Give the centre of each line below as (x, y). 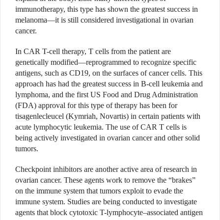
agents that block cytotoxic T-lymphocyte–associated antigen (109, 213)
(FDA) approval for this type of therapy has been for (96, 106)
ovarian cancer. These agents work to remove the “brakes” (105, 180)
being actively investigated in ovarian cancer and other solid (108, 138)
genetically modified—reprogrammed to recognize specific (106, 62)
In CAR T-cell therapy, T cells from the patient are (93, 52)
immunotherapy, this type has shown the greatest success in (107, 9)
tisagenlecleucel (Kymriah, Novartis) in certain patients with (108, 116)
